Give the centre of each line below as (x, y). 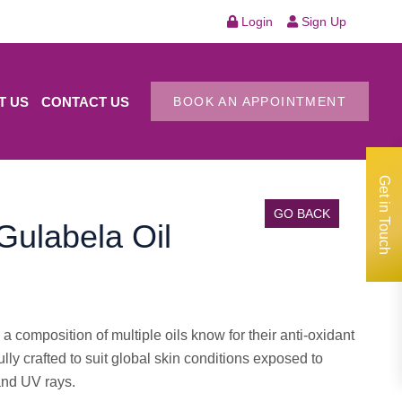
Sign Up (322, 22)
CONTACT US (86, 102)
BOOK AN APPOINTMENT (260, 102)
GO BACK (302, 214)
